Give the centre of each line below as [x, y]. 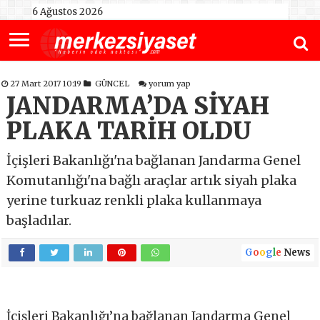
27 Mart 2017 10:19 [47, 84]
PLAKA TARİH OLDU [129, 131]
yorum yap [170, 84]
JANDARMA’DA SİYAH [138, 106]
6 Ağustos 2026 [67, 12]
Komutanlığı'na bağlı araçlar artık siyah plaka [152, 181]
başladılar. [39, 221]
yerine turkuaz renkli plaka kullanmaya [134, 201]
